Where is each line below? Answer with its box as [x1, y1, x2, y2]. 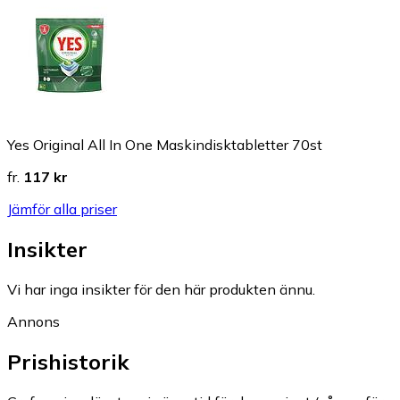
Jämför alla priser [7, 200, 117, 219]
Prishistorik [7, 347, 129, 375]
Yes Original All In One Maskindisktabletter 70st [7, 136, 322, 154]
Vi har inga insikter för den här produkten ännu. [7, 279, 315, 298]
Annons [7, 312, 60, 330]
